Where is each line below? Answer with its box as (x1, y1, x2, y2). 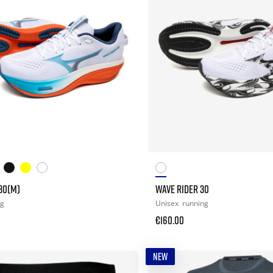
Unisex (155, 197, 180, 208)
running (182, 197, 208, 208)
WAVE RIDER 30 (155, 182, 209, 196)
